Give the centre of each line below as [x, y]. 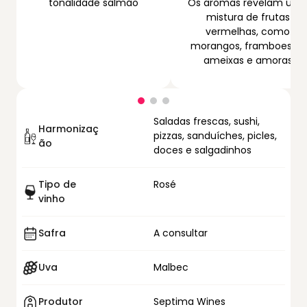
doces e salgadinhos [202, 150]
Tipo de [57, 184]
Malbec [171, 267]
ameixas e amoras [248, 60]
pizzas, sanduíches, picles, [215, 136]
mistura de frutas [248, 17]
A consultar [181, 233]
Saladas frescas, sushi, [207, 121]
